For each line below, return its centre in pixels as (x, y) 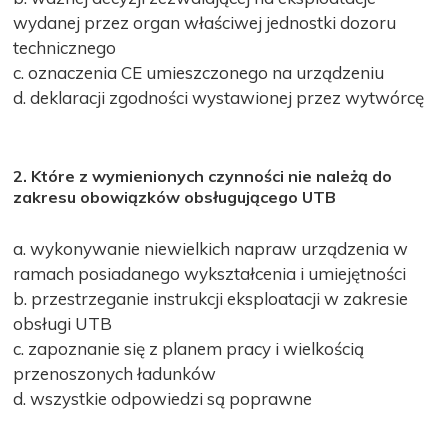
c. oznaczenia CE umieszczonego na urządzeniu (199, 72)
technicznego (65, 47)
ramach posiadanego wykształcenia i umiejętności (210, 273)
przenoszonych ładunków (115, 373)
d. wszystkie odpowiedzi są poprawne (163, 398)
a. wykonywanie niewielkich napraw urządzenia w (211, 248)
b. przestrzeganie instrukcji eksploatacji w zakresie (211, 298)
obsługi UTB (63, 323)
